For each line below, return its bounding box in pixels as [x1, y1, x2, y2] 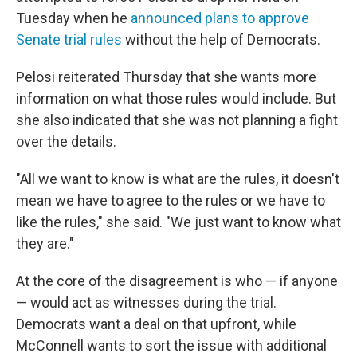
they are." [16, 235, 74, 252]
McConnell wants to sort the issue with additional [16, 337, 327, 354]
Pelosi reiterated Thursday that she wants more [16, 69, 316, 85]
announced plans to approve [131, 10, 309, 26]
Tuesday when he [16, 10, 131, 26]
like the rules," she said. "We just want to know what [16, 214, 341, 230]
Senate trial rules [16, 31, 122, 48]
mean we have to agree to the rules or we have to [16, 192, 325, 209]
